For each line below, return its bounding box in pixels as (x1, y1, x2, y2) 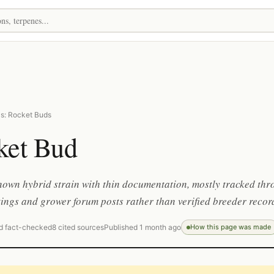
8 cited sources (52, 223, 104, 232)
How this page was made (190, 223, 271, 231)
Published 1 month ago (104, 223, 181, 232)
